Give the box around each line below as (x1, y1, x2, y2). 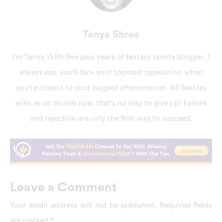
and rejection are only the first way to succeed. (30, 114, 192, 123)
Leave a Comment (10, 181, 117, 194)
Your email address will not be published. (10, 201, 157, 210)
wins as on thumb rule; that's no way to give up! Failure (15, 99, 207, 108)
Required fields (160, 201, 212, 210)
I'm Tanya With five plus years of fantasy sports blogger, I (12, 53, 210, 61)
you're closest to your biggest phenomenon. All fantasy (15, 84, 207, 92)
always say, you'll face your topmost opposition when (19, 68, 203, 77)
